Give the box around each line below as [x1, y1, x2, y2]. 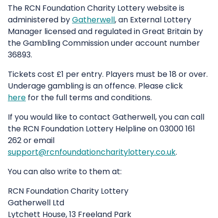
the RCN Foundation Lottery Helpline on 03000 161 [8, 123, 195, 135]
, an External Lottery [115, 14, 191, 26]
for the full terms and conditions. [26, 92, 152, 104]
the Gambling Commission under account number [8, 37, 200, 49]
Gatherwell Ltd [8, 197, 66, 209]
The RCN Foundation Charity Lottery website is [8, 2, 184, 14]
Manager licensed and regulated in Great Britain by [8, 26, 203, 37]
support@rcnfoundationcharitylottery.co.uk [8, 146, 176, 158]
